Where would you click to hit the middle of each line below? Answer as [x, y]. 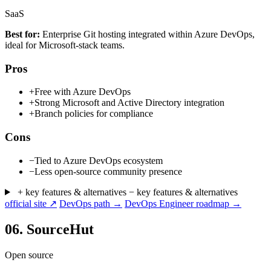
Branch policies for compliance [94, 114]
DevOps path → [91, 203]
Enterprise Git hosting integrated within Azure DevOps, [147, 34]
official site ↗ [31, 203]
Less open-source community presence [108, 171]
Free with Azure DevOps [83, 92]
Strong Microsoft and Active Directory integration [129, 103]
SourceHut [58, 229]
